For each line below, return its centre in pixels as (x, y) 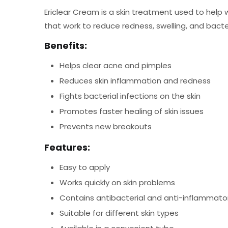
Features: (67, 147)
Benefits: (66, 45)
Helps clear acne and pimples (116, 65)
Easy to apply (85, 167)
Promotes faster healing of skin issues (132, 111)
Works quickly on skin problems (117, 182)
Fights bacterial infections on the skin (130, 96)
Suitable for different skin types (119, 213)
